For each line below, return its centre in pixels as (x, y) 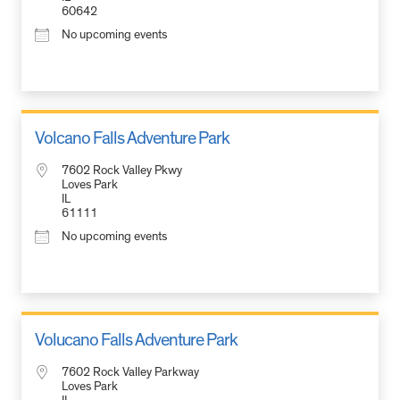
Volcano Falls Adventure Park (132, 138)
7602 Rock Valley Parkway (130, 372)
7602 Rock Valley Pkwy (122, 170)
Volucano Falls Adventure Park (136, 340)
